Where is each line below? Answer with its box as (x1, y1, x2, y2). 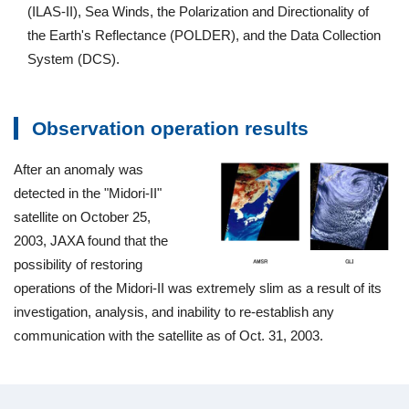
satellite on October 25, (14, 209, 151, 225)
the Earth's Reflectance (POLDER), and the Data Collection (27, 27, 381, 43)
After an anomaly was (14, 162, 143, 177)
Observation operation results (32, 118, 309, 139)
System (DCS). (27, 51, 120, 67)
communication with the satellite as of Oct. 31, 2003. (14, 328, 323, 343)
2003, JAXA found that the (14, 233, 168, 248)
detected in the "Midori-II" (14, 185, 162, 201)
